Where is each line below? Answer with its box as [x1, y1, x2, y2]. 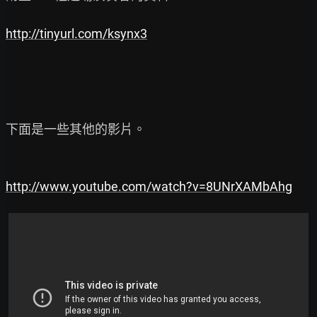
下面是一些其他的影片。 [6, 122, 146, 137]
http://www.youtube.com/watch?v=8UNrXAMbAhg [6, 179, 292, 194]
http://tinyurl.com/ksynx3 [6, 26, 147, 41]
